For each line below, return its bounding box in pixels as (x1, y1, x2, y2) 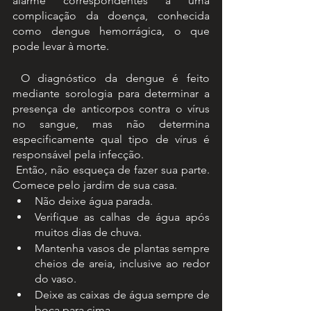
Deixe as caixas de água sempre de (35, 288, 210, 301)
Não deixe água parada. (35, 194, 153, 208)
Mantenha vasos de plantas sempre (35, 242, 210, 255)
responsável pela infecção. (12, 148, 146, 161)
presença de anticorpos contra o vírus (12, 102, 210, 115)
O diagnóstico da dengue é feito (12, 72, 21, 85)
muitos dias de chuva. (35, 226, 142, 239)
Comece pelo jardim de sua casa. (12, 178, 177, 192)
